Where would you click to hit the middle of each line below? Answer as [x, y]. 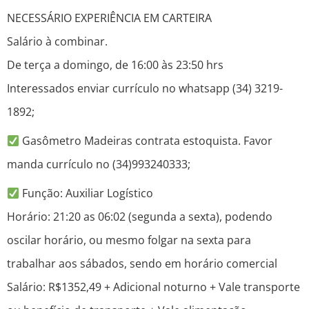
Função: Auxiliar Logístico [87, 193]
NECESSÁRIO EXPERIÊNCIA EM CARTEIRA [109, 18]
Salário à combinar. [57, 42]
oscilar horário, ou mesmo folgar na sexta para [129, 240]
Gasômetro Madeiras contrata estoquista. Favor [146, 141]
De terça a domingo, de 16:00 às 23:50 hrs [115, 65]
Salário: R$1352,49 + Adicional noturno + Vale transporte [153, 287]
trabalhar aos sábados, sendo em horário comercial [142, 264]
